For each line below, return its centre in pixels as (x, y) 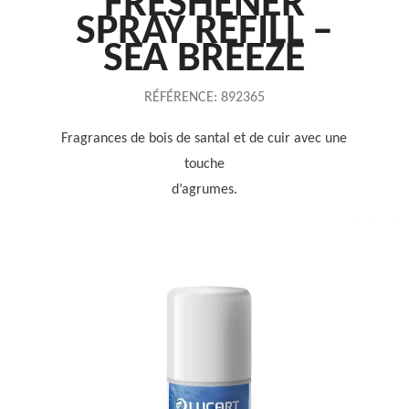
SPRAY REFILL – (204, 32)
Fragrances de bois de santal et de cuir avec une (204, 139)
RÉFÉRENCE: (180, 98)
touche (204, 164)
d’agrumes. (204, 190)
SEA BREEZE (204, 60)
